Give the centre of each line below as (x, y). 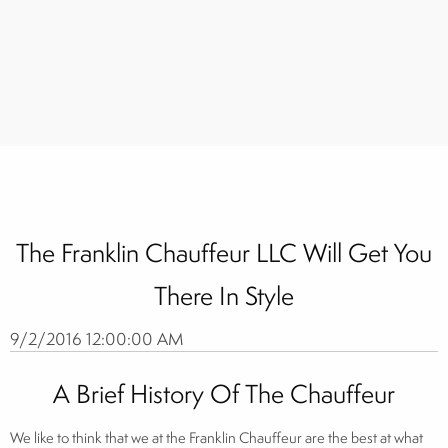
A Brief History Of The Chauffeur (224, 393)
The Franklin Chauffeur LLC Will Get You (224, 252)
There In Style (224, 295)
